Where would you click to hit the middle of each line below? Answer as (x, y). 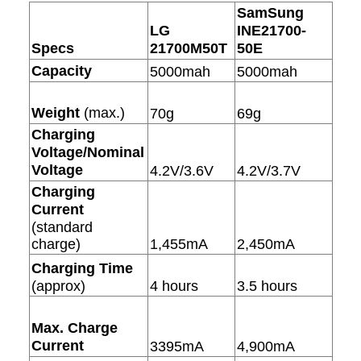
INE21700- (272, 31)
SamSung (271, 13)
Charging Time (83, 269)
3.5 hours (268, 286)
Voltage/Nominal (88, 153)
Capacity (62, 71)
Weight (56, 113)
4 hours (174, 286)
